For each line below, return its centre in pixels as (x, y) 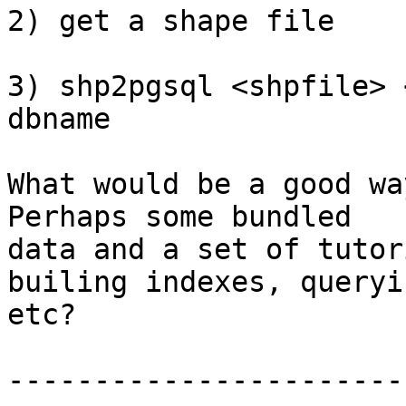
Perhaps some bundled (179, 217)
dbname (59, 119)
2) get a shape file (171, 21)
